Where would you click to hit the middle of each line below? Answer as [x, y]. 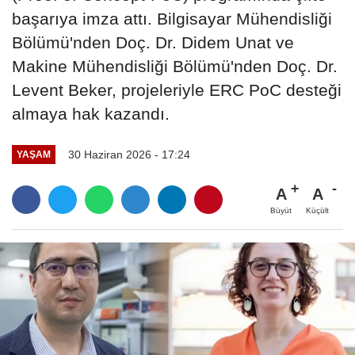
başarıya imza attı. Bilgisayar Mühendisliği [172, 18]
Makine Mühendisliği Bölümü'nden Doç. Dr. [175, 66]
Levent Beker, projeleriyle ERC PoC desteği [177, 90]
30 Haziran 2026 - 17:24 [129, 154]
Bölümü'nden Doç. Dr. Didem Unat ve [153, 42]
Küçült [317, 210]
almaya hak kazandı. [91, 113]
